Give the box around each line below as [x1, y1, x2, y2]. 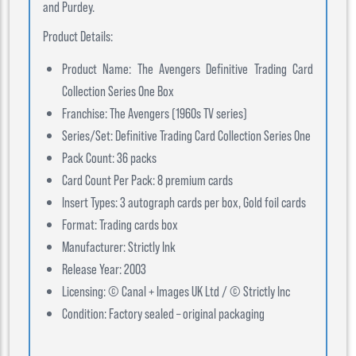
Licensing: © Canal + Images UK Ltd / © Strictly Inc [62, 282, 290, 300]
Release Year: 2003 [62, 260, 146, 277]
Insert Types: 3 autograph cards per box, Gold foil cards [62, 193, 306, 211]
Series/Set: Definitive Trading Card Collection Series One [62, 126, 311, 144]
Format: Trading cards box [62, 215, 178, 233]
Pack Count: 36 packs [62, 149, 157, 166]
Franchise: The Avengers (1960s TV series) [62, 104, 247, 122]
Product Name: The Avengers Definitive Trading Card [62, 60, 313, 77]
